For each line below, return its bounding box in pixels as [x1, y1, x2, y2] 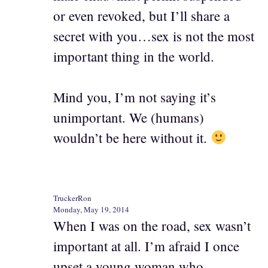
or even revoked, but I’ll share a [53, 6, 230, 25]
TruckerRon [53, 192, 92, 203]
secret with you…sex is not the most [53, 26, 254, 45]
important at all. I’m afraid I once [53, 236, 239, 255]
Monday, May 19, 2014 [53, 203, 129, 215]
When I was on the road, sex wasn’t [53, 216, 251, 234]
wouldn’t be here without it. [53, 129, 211, 147]
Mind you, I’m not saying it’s [53, 88, 216, 106]
